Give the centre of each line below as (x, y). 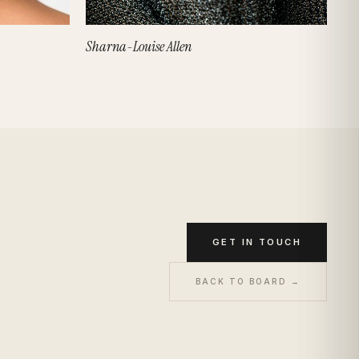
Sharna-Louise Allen (139, 46)
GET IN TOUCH (256, 242)
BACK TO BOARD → (248, 281)
